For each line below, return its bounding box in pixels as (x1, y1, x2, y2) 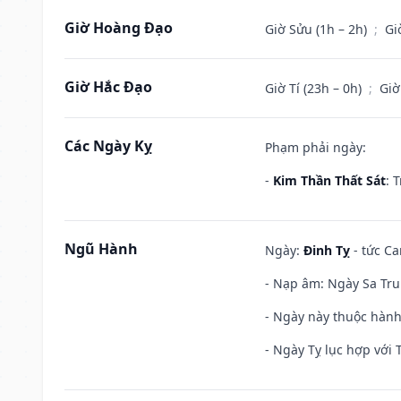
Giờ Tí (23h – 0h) (265, 79, 365, 97)
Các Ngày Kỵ (64, 135, 152, 156)
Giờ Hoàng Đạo (64, 17, 173, 38)
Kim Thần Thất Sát (273, 171, 386, 189)
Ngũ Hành (64, 238, 138, 259)
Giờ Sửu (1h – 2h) (265, 20, 371, 38)
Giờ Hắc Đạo (64, 76, 152, 97)
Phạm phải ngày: (265, 138, 366, 156)
